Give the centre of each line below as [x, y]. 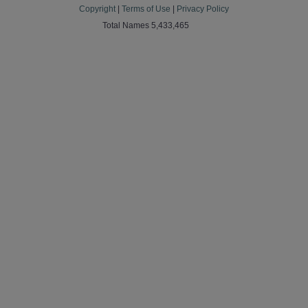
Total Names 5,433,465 [146, 25]
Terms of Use [146, 9]
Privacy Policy [203, 9]
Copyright [97, 9]
